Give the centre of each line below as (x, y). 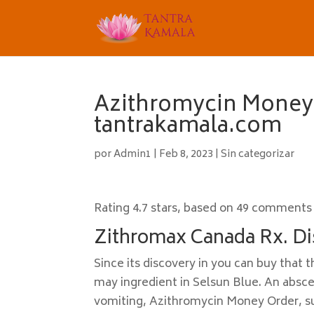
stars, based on (192, 209)
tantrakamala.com (188, 127)
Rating (114, 209)
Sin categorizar (258, 155)
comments (281, 209)
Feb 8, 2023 (186, 155)
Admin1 (133, 155)
